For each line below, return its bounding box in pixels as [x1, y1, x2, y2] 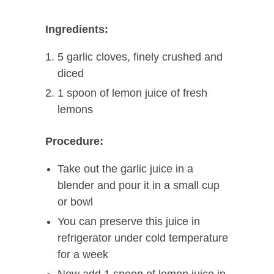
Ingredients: [45, 23, 108, 36]
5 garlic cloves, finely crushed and [57, 51, 223, 64]
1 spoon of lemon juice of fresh [57, 87, 207, 100]
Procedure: [45, 135, 103, 148]
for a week [57, 248, 108, 261]
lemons [57, 103, 93, 116]
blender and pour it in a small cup [57, 179, 220, 192]
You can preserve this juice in [57, 215, 200, 228]
